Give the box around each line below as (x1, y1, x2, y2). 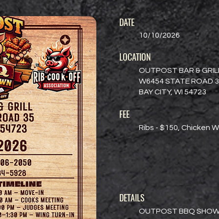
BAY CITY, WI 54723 (139, 88, 206, 96)
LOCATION (119, 51, 151, 63)
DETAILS (119, 192, 145, 204)
